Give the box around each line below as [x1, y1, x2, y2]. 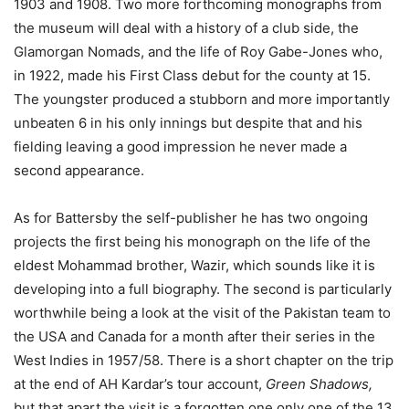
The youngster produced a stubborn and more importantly [14, 90, 390, 109]
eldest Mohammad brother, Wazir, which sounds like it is [14, 257, 375, 275]
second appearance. [14, 162, 144, 180]
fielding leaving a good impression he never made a [14, 138, 347, 156]
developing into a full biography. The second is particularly [14, 280, 392, 299]
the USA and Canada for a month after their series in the [14, 328, 375, 346]
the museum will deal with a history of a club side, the [14, 19, 359, 37]
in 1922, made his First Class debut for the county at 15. [14, 67, 371, 85]
